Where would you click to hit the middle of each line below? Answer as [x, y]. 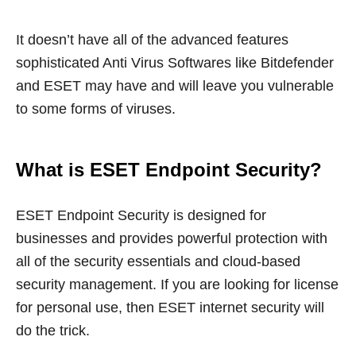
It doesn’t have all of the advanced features [152, 40]
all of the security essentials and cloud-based [158, 262]
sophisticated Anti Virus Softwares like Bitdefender [175, 63]
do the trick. [53, 331]
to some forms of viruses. [96, 109]
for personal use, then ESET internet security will [170, 308]
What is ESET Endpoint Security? [169, 170]
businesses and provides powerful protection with [172, 239]
